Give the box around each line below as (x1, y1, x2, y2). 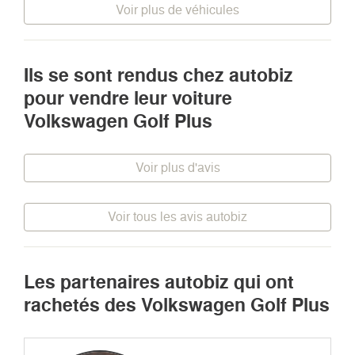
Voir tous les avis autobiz (108, 208, 247, 224)
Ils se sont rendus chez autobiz (24, 63, 293, 86)
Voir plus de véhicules (116, 2, 239, 17)
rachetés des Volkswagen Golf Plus (24, 293, 330, 316)
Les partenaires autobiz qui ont (24, 270, 294, 293)
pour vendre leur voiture (24, 86, 232, 109)
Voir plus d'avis (135, 159, 220, 175)
